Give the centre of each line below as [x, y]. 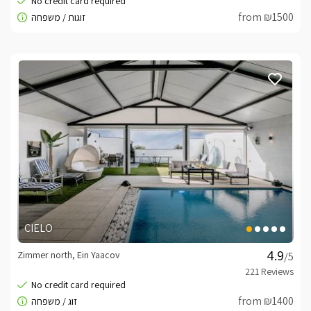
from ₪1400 [266, 301]
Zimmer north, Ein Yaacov [68, 254]
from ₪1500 [266, 17]
